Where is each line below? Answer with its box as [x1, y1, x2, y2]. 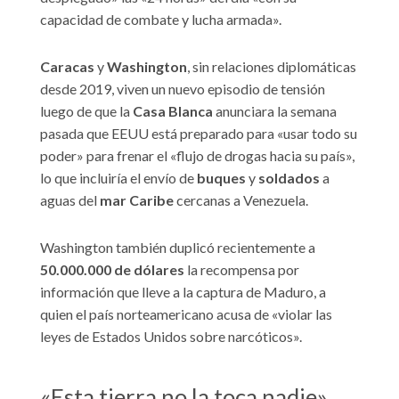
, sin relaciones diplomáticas [187, 58, 356, 76]
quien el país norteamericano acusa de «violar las [40, 305, 332, 323]
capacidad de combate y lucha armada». [40, 11, 281, 28]
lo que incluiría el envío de [40, 169, 197, 187]
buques [197, 169, 246, 187]
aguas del [40, 191, 100, 209]
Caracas [40, 58, 94, 76]
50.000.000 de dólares [40, 261, 184, 279]
